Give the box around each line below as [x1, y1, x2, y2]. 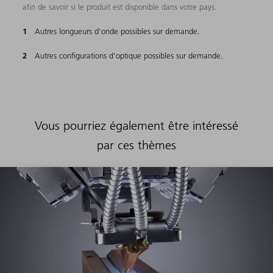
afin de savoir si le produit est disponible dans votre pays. [23, 2, 218, 12]
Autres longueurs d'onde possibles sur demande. [35, 26, 200, 37]
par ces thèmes [96, 138, 176, 153]
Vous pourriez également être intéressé [34, 118, 238, 133]
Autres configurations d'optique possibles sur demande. [35, 51, 224, 61]
